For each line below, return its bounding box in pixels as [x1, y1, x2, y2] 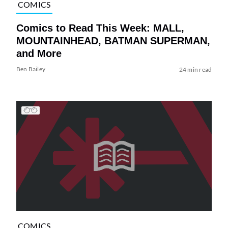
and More [16, 48, 62, 60]
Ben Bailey [16, 65, 46, 73]
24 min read [179, 66, 212, 74]
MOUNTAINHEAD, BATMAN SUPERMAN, [16, 35, 210, 47]
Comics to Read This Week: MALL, [16, 22, 184, 34]
